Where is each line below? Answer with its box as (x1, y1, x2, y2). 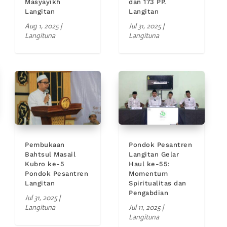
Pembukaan (25, 140, 65, 148)
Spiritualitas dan (129, 179, 186, 187)
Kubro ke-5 (25, 160, 65, 168)
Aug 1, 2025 (25, 21, 59, 31)
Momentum (129, 169, 168, 177)
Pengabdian (129, 188, 169, 197)
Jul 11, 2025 (129, 202, 161, 212)
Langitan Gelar (129, 150, 179, 158)
